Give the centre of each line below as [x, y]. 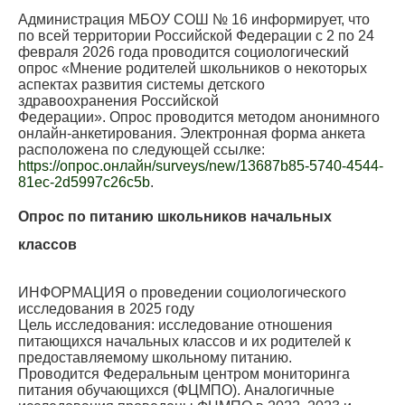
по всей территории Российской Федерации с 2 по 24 [196, 36]
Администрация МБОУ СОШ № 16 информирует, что [194, 20]
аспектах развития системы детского [141, 85]
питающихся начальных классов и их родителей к [184, 342]
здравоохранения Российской [118, 101]
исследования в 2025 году [106, 309]
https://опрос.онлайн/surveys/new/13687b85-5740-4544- [201, 166]
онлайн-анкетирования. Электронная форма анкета [192, 134]
